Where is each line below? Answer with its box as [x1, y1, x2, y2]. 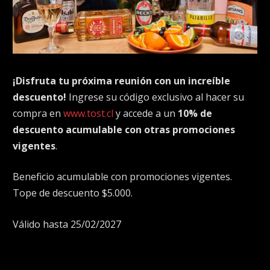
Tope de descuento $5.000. [13, 186, 133, 200]
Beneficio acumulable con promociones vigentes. [13, 170, 232, 184]
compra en [13, 106, 63, 120]
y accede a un [113, 106, 178, 120]
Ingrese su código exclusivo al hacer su [66, 90, 244, 104]
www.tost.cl [63, 106, 113, 120]
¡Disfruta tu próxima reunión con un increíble [13, 74, 230, 87]
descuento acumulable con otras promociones [13, 122, 235, 136]
